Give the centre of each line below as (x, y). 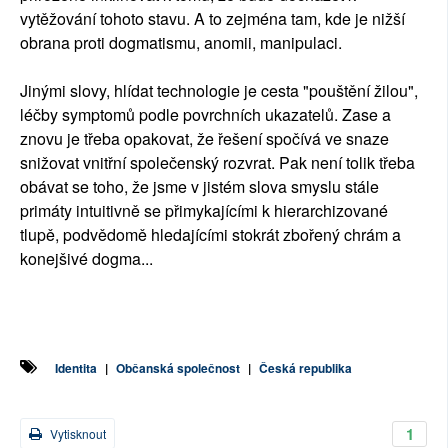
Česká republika (305, 367)
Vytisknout (76, 433)
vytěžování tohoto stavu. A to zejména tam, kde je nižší (212, 18)
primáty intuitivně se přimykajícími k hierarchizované (204, 210)
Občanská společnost (178, 367)
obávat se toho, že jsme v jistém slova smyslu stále (199, 186)
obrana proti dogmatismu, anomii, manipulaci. (183, 42)
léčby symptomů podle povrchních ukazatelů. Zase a (205, 114)
